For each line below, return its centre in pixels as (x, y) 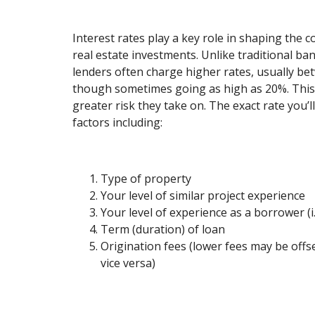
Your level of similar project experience (203, 195)
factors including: (118, 122)
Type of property (146, 178)
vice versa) (128, 263)
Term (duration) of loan (163, 229)
